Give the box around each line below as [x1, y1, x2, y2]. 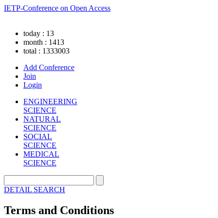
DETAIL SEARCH [4, 185, 65, 194]
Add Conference [23, 63, 74, 72]
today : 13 [23, 29, 54, 37]
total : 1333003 [23, 47, 70, 55]
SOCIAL [23, 132, 52, 141]
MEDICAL [23, 150, 59, 158]
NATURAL [23, 115, 61, 123]
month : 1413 [23, 38, 64, 46]
